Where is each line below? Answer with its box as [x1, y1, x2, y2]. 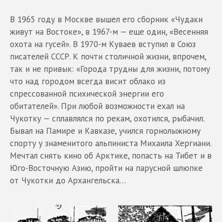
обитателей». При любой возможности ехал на [10, 100, 185, 111]
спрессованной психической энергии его [10, 88, 164, 99]
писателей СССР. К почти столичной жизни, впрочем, [10, 51, 206, 62]
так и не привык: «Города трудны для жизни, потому [10, 63, 210, 74]
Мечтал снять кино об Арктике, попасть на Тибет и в [10, 150, 212, 161]
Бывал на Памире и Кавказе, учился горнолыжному [10, 125, 201, 136]
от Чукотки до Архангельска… [10, 174, 126, 186]
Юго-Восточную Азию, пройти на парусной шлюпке [10, 162, 203, 173]
